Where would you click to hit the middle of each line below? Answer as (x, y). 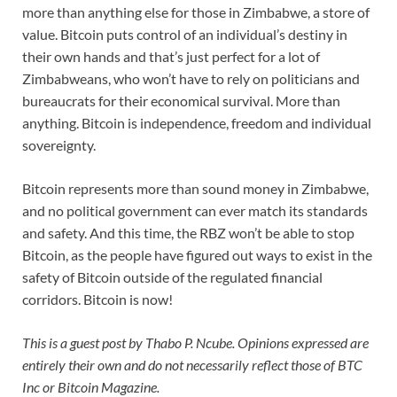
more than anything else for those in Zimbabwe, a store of (196, 12)
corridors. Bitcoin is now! (97, 300)
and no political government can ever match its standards (195, 211)
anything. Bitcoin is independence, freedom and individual (197, 123)
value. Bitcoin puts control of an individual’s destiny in (185, 35)
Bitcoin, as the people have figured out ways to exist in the (197, 255)
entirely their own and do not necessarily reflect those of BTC (192, 365)
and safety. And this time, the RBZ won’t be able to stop (188, 233)
